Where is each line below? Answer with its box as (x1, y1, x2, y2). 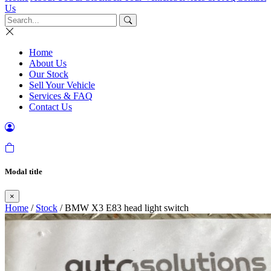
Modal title (5, 167, 42, 177)
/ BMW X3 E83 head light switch (57, 203, 189, 214)
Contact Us (29, 102, 72, 112)
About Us (29, 58, 67, 68)
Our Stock (29, 69, 68, 79)
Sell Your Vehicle (29, 80, 95, 90)
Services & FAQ (29, 91, 93, 101)
